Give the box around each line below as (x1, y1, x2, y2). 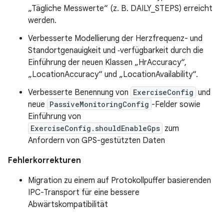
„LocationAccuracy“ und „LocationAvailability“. (28, 69, 198, 79)
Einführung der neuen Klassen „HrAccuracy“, (28, 57, 186, 67)
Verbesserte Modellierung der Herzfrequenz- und (28, 33, 202, 43)
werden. (28, 15, 56, 25)
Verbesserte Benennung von (28, 87, 130, 97)
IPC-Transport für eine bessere (28, 187, 139, 197)
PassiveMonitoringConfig (49, 99, 149, 109)
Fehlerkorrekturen (8, 155, 81, 165)
